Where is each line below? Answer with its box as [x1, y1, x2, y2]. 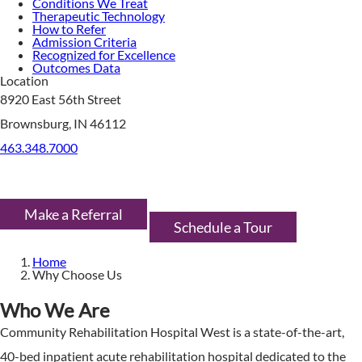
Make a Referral [24, 205, 123, 223]
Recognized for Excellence [32, 47, 175, 62]
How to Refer [32, 21, 106, 36]
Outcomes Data [32, 60, 120, 75]
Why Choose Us [32, 267, 122, 282]
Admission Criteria [32, 34, 137, 49]
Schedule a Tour [174, 218, 272, 236]
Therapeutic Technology [32, 8, 165, 23]
